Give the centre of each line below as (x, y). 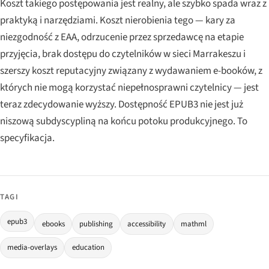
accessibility (147, 224)
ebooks (53, 224)
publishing (96, 224)
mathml (193, 224)
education (88, 248)
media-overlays (32, 248)
